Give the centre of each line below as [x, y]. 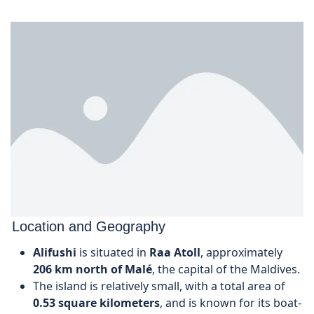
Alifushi [55, 253]
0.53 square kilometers [96, 303]
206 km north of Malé [93, 269]
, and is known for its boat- [231, 303]
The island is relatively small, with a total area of [159, 286]
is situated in [113, 253]
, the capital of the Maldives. [226, 269]
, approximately [241, 253]
